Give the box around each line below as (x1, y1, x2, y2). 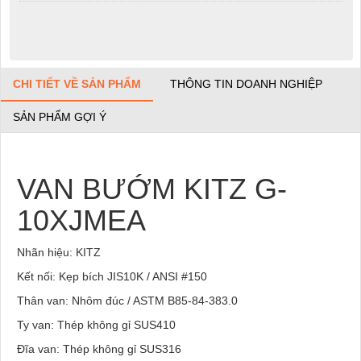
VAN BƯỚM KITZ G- (17, 172, 287, 205)
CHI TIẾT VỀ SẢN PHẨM (13, 77, 141, 90)
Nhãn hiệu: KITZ (17, 245, 101, 259)
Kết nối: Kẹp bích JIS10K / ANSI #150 (17, 269, 207, 283)
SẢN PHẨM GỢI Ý (13, 110, 106, 123)
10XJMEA (17, 203, 146, 237)
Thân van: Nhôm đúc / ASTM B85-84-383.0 (17, 293, 238, 307)
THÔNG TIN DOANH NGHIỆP (170, 77, 322, 90)
